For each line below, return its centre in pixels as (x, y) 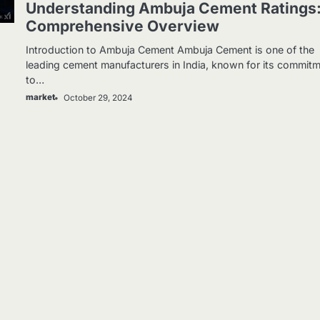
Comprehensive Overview (123, 26)
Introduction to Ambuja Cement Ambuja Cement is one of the (170, 50)
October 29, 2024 (99, 98)
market (41, 97)
